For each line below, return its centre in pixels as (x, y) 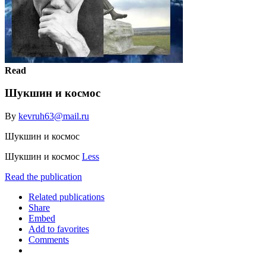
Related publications (66, 197)
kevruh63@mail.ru (54, 116)
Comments (49, 239)
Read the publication (43, 176)
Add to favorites (59, 229)
